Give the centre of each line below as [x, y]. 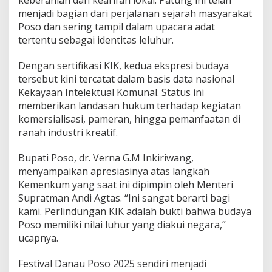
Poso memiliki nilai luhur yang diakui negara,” [122, 225]
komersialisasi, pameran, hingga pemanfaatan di [129, 119]
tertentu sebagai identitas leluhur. [96, 40]
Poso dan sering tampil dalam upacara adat [117, 27]
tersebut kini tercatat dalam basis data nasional [126, 79]
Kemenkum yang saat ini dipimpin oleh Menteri [126, 185]
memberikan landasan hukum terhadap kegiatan [130, 106]
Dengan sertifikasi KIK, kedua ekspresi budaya [124, 66]
